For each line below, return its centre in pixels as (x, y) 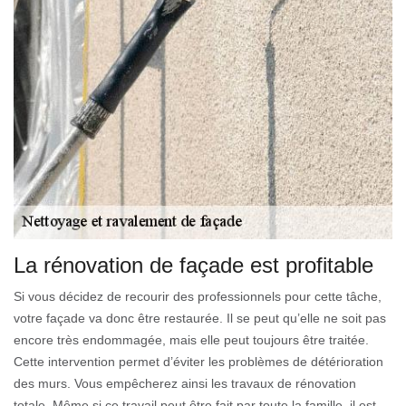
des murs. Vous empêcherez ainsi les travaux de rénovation (185, 383)
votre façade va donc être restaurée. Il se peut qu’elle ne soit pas (200, 318)
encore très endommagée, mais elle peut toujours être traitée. (191, 339)
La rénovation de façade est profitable (193, 265)
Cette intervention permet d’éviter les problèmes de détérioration (198, 361)
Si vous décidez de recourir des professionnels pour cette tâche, (198, 296)
